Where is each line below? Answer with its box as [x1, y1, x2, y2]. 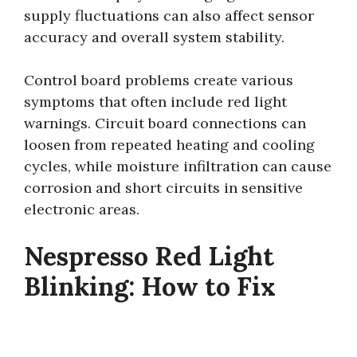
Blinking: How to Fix [24, 269, 276, 303]
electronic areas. [24, 199, 139, 218]
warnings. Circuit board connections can [24, 113, 306, 132]
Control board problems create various [24, 70, 293, 89]
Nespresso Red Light [24, 239, 274, 273]
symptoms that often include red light [24, 92, 287, 111]
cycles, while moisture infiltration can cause [24, 156, 331, 175]
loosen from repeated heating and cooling [24, 135, 315, 154]
